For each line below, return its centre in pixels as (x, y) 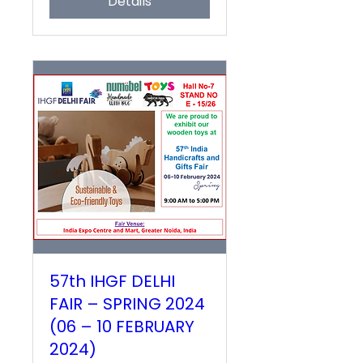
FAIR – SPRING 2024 (127, 304)
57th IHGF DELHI (112, 282)
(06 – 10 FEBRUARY (122, 327)
